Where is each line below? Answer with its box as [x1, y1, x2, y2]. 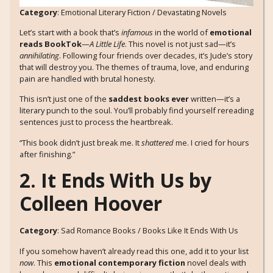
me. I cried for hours [174, 136, 249, 148]
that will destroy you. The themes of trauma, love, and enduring [19, 62, 249, 73]
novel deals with [185, 257, 246, 268]
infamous [121, 27, 153, 38]
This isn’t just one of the [19, 93, 108, 105]
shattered [141, 136, 174, 148]
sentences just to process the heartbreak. [19, 116, 173, 128]
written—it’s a [189, 93, 240, 105]
